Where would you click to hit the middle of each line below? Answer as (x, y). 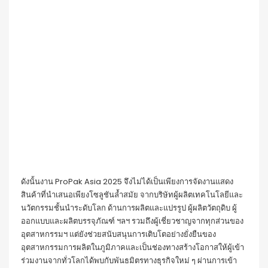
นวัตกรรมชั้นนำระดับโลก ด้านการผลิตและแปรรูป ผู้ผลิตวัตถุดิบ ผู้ (129, 208)
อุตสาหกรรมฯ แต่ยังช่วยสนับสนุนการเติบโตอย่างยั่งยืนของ (118, 234)
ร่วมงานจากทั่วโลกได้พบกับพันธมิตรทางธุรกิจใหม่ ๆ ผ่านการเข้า (129, 261)
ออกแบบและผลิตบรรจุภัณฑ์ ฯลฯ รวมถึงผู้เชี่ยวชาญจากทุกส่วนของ (132, 221)
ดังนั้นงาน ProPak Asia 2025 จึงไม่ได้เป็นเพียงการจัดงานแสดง (127, 182)
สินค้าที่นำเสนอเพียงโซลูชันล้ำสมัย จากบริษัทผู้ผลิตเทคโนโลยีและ (132, 195)
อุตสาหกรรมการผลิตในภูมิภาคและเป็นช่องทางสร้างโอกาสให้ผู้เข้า (133, 247)
